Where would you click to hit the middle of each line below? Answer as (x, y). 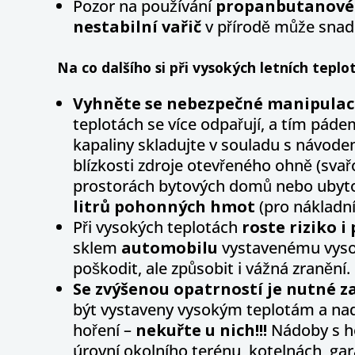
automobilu (172, 247)
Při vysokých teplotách (157, 227)
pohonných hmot (187, 206)
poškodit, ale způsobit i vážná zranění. (212, 268)
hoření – (104, 330)
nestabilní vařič (137, 27)
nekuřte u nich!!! (201, 330)
